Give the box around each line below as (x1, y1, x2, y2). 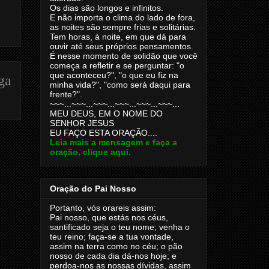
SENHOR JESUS (50, 118, 114, 128)
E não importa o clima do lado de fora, (50, 12, 195, 22)
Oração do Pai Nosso (50, 184, 136, 194)
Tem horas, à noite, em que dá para (50, 31, 186, 41)
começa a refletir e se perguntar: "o (50, 60, 184, 70)
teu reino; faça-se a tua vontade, (50, 232, 174, 242)
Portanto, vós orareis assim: (50, 203, 156, 213)
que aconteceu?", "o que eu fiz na (50, 70, 178, 80)
